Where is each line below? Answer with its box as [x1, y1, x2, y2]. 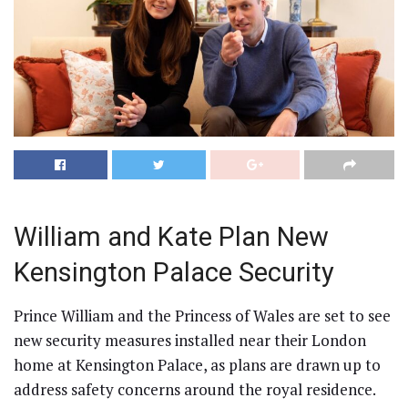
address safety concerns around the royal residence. [14, 379, 375, 401]
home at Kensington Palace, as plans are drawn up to [14, 354, 381, 376]
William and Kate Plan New [14, 220, 329, 252]
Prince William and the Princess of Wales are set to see [14, 305, 391, 327]
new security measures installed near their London [14, 330, 366, 352]
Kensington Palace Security [14, 256, 334, 288]
